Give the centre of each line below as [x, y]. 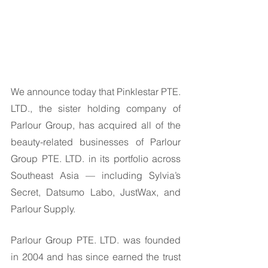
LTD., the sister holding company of [96, 108]
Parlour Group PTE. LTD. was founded [96, 240]
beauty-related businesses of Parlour [96, 142]
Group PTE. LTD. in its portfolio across [96, 159]
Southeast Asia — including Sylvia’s [96, 175]
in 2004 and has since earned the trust [96, 257]
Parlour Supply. [44, 209]
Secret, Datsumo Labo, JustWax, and [96, 192]
